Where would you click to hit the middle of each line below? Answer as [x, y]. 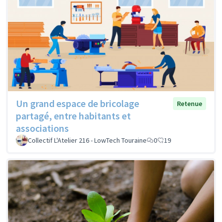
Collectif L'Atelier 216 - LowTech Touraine [87, 140]
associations [42, 128]
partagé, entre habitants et [73, 115]
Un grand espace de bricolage [78, 103]
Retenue [190, 103]
